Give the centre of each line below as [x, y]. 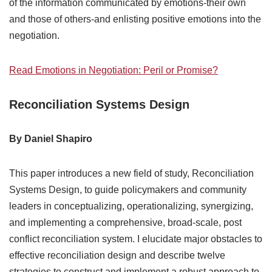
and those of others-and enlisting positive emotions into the [135, 19]
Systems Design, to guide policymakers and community [128, 190]
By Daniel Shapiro [51, 139]
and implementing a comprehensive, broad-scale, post [125, 223]
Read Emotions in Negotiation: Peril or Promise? [114, 70]
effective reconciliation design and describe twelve [117, 256]
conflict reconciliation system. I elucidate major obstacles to [136, 239]
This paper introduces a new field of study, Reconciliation [131, 174]
